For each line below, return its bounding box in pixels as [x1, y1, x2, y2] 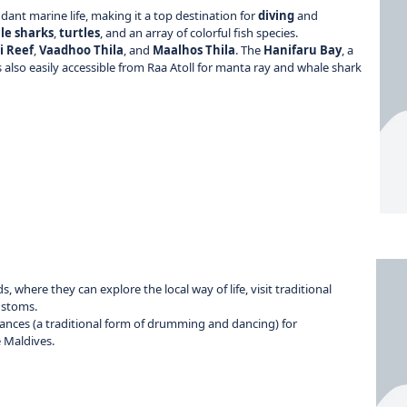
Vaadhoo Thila [39, 41, 124, 58]
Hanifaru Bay [263, 41, 342, 58]
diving [258, 6, 294, 24]
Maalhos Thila [153, 41, 235, 58]
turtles [59, 24, 100, 41]
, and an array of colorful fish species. [100, 24, 298, 41]
